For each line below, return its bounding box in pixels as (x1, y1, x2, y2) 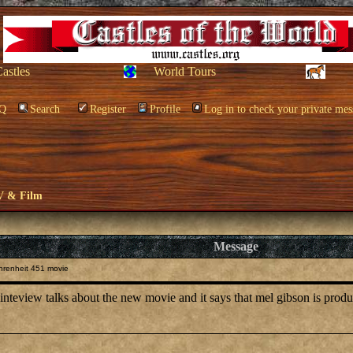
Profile (150, 103, 180, 115)
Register (90, 103, 126, 115)
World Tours (154, 65, 216, 78)
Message (214, 240, 258, 253)
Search (30, 103, 60, 115)
